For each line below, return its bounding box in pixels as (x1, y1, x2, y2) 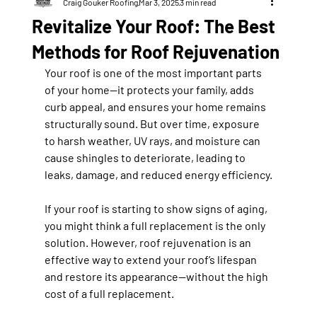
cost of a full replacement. (44, 287, 174, 301)
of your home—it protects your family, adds (44, 83, 256, 97)
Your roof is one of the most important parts (44, 66, 264, 80)
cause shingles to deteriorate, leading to (44, 151, 248, 165)
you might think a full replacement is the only (44, 219, 267, 233)
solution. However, (44, 236, 139, 250)
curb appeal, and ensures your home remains (44, 100, 268, 114)
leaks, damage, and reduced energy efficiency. (44, 168, 272, 182)
